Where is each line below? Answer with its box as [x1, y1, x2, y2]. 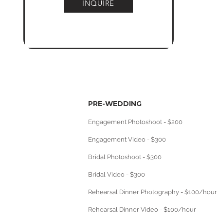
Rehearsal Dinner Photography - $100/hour [88, 188, 217, 196]
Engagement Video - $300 [88, 136, 166, 143]
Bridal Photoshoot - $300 [88, 153, 162, 161]
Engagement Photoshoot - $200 [88, 118, 182, 126]
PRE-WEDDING [88, 99, 142, 108]
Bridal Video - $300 [88, 171, 145, 178]
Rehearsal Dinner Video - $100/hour [88, 206, 196, 213]
